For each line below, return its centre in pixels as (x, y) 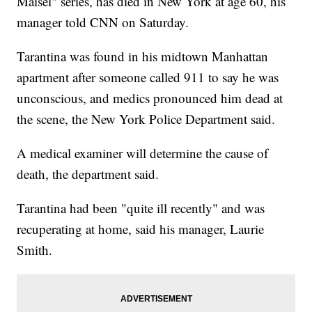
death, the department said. (88, 174)
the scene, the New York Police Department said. (146, 119)
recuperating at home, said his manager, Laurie (141, 229)
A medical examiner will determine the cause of (143, 153)
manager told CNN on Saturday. (103, 22)
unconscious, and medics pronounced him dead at (150, 98)
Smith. (35, 250)
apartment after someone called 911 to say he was (148, 77)
